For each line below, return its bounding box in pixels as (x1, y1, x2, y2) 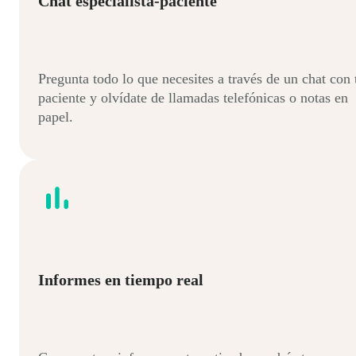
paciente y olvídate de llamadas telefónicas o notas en (38, 89, 348, 106)
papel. (38, 108, 73, 125)
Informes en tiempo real (38, 271, 203, 289)
